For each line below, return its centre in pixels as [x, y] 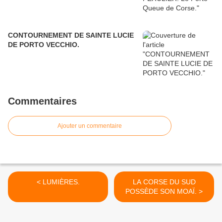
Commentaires [42, 101]
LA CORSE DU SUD [164, 182]
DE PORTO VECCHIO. [44, 45]
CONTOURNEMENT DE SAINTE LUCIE [71, 35]
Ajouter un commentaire [90, 126]
